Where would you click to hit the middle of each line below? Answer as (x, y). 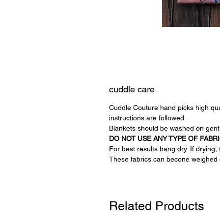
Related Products (157, 206)
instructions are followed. (148, 118)
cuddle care (132, 89)
